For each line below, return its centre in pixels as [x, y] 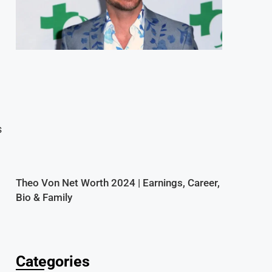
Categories [53, 261]
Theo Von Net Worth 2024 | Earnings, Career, [118, 182]
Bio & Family [44, 197]
